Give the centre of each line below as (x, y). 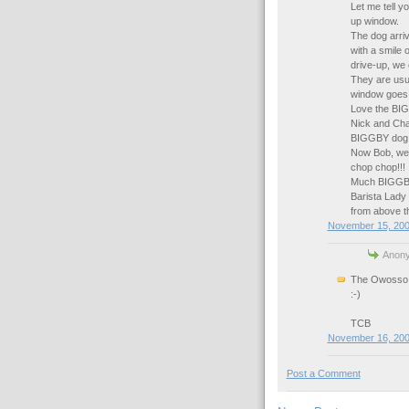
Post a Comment (323, 374)
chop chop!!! (378, 167)
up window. (374, 21)
